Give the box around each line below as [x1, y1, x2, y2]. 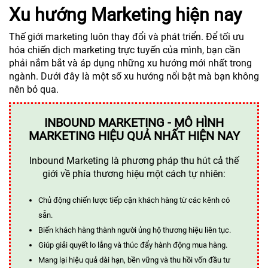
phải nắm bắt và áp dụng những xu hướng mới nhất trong [9, 57, 252, 69]
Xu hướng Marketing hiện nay [9, 4, 242, 25]
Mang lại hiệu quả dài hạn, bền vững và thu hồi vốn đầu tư [38, 255, 230, 264]
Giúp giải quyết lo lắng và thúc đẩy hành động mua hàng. [38, 240, 227, 249]
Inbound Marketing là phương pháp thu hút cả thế [29, 154, 239, 166]
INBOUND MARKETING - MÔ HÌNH [44, 115, 224, 130]
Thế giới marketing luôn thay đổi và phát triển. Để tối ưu [9, 31, 244, 42]
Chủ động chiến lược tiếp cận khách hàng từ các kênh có [38, 195, 230, 205]
